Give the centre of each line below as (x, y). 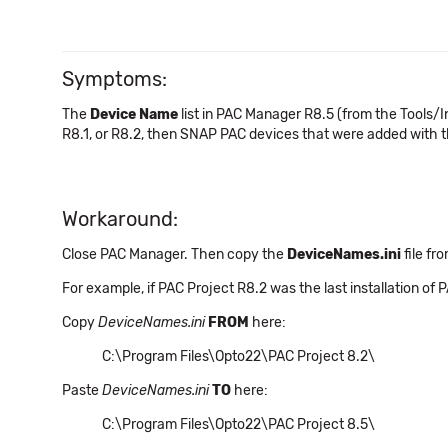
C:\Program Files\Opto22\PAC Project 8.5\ (238, 424)
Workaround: (120, 219)
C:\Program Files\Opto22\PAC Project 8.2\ (240, 356)
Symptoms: (114, 79)
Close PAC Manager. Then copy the (174, 254)
